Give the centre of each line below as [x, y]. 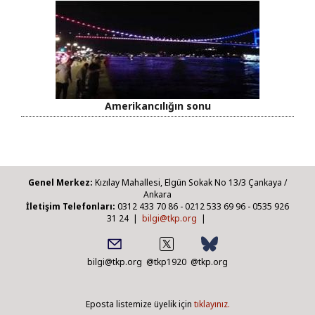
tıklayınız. [212, 304]
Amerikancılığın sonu [157, 105]
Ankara [157, 194]
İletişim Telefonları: [71, 206]
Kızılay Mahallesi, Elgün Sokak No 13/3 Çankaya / [190, 182]
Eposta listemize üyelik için [140, 304]
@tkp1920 [166, 262]
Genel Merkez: [60, 182]
